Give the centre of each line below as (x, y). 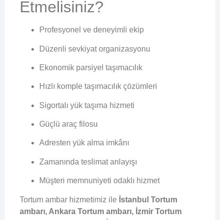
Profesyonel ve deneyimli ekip (92, 30)
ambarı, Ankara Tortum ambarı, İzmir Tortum (101, 211)
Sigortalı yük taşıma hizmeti (87, 105)
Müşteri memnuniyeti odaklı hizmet (99, 181)
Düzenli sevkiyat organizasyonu (95, 49)
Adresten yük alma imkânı (84, 143)
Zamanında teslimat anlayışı (88, 162)
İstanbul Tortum (148, 199)
